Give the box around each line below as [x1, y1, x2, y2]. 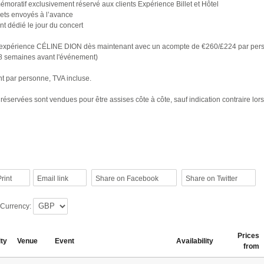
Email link [37, 174, 68, 183]
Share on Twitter [185, 174, 237, 183]
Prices [237, 231, 259, 240]
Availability [176, 236, 213, 245]
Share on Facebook [95, 174, 159, 183]
